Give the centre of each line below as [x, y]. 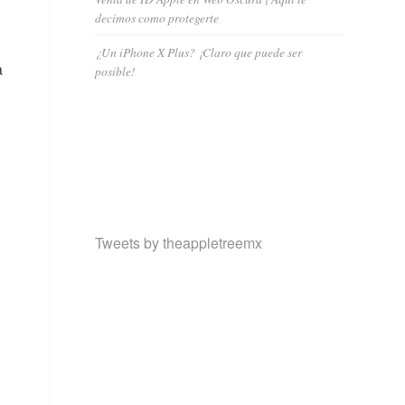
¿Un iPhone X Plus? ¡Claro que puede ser [199, 52]
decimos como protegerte [157, 18]
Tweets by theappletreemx [179, 242]
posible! [116, 71]
